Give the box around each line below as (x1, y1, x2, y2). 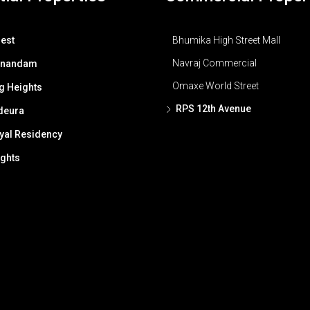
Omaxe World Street (172, 80, 259, 92)
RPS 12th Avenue (176, 103, 251, 115)
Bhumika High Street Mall (172, 35, 280, 46)
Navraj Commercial (172, 57, 257, 69)
